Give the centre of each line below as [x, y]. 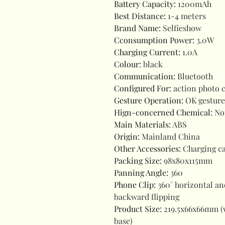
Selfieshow [182, 28]
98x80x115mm [188, 160]
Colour [127, 64]
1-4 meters [187, 16]
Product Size [137, 209]
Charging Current [146, 52]
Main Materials [141, 124]
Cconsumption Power [153, 40]
